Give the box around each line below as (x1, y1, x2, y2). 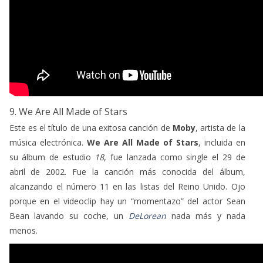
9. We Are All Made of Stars (9, 104, 127, 118)
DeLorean (128, 210, 166, 221)
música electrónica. (9, 136, 87, 148)
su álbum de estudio (9, 151, 91, 163)
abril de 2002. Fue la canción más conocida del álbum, (9, 166, 245, 177)
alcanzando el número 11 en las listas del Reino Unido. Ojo (9, 180, 245, 192)
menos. (9, 224, 38, 236)
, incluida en (198, 136, 245, 148)
